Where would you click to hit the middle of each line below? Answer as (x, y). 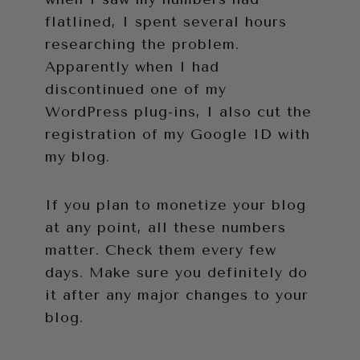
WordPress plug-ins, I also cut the (178, 111)
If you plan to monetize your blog (176, 205)
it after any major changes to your (177, 295)
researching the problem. (142, 44)
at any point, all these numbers (166, 227)
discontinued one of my (136, 89)
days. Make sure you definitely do (176, 272)
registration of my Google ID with (178, 134)
